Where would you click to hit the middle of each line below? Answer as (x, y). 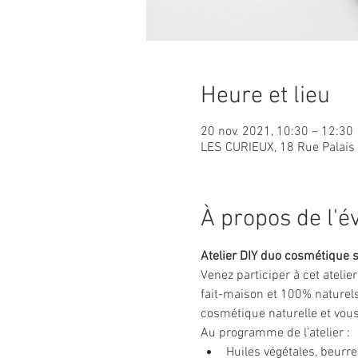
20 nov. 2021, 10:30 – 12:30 (276, 132)
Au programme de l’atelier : (276, 333)
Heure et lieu (265, 96)
